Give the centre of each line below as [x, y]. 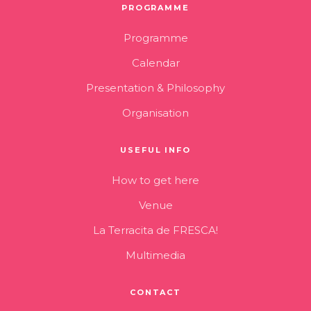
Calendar [155, 63]
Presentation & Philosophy [155, 88]
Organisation [155, 113]
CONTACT [155, 292]
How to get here [155, 180]
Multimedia [155, 255]
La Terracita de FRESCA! [155, 230]
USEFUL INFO [155, 150]
